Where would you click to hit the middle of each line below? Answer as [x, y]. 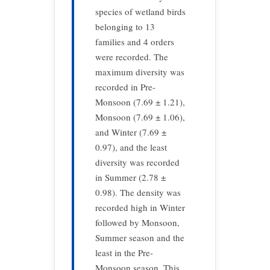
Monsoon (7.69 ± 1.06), [140, 117]
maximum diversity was [140, 72]
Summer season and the [140, 237]
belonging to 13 [125, 27]
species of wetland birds [140, 11]
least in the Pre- [124, 253]
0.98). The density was [138, 192]
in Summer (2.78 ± [130, 177]
